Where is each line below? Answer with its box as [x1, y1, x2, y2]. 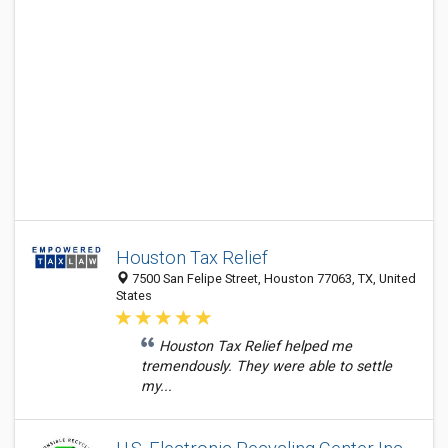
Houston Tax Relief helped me [159, 338, 352, 355]
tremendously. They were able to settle [141, 358, 392, 375]
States [116, 288, 152, 303]
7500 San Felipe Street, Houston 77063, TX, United [129, 271, 416, 286]
